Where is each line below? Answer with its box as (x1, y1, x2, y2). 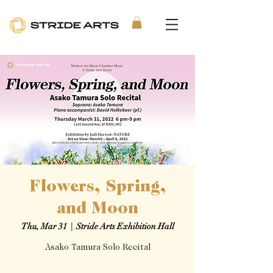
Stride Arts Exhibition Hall (76, 221, 174, 232)
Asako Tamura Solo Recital (44, 244, 151, 253)
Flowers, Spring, (29, 179, 166, 197)
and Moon (57, 201, 138, 219)
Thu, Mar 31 (21, 221, 67, 232)
